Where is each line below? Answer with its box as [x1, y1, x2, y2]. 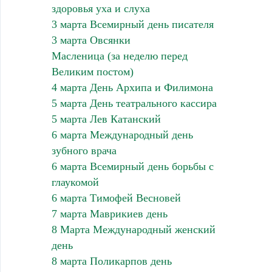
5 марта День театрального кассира [51, 97, 217, 109]
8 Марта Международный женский [51, 223, 216, 236]
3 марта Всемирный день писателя [51, 18, 214, 30]
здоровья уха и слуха [51, 2, 150, 15]
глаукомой [51, 175, 99, 188]
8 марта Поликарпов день [51, 254, 172, 267]
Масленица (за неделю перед [51, 49, 188, 62]
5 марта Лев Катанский [51, 112, 161, 125]
